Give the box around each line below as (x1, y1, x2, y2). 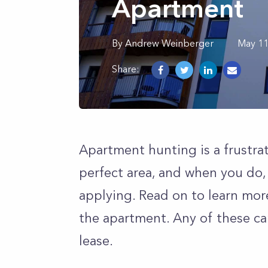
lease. (79, 233, 113, 249)
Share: (112, 62, 139, 75)
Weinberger (162, 37, 214, 49)
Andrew (125, 37, 159, 49)
